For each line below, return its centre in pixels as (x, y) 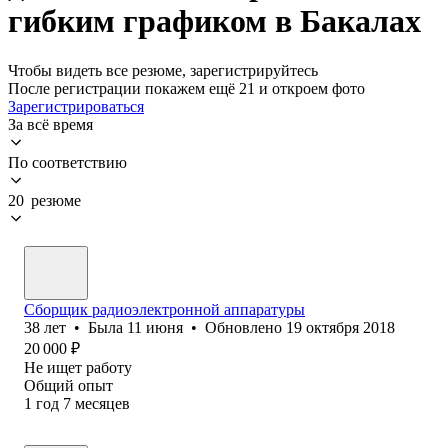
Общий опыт (68, 385)
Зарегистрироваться (76, 106)
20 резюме (44, 200)
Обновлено (245, 327)
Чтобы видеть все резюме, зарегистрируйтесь (163, 70)
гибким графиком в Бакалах (214, 21)
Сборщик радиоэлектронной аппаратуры (164, 309)
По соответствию (67, 162)
